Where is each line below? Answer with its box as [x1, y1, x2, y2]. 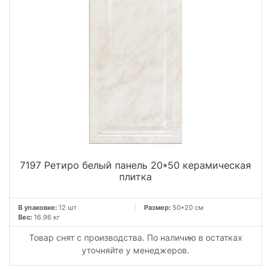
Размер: [144, 203, 172, 212]
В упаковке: [18, 203, 57, 212]
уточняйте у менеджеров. [82, 245, 189, 256]
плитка [119, 170, 152, 183]
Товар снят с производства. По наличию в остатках [28, 232, 243, 243]
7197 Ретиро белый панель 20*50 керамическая [20, 158, 251, 171]
